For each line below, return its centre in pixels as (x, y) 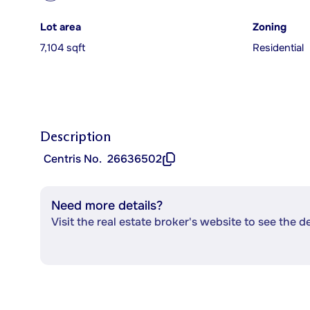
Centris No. (73, 159)
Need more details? (107, 206)
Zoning (270, 27)
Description (75, 136)
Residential (278, 48)
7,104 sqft (63, 48)
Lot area (61, 27)
